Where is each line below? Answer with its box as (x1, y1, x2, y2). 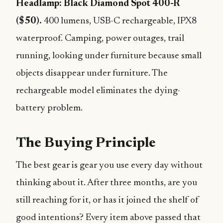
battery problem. (16, 104, 83, 113)
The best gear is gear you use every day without (16, 161, 203, 170)
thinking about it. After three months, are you (16, 178, 197, 188)
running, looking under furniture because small (16, 51, 202, 61)
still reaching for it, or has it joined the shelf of (16, 196, 199, 205)
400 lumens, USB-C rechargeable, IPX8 (42, 16, 197, 26)
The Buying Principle (16, 136, 156, 151)
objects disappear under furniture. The (16, 69, 168, 78)
